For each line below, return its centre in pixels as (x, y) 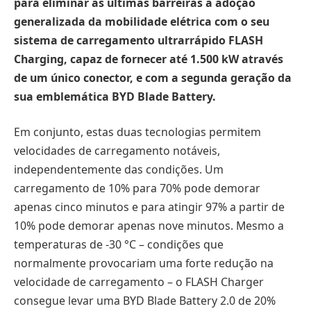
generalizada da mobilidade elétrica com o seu (142, 21)
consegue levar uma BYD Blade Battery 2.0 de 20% (145, 301)
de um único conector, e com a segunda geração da (153, 77)
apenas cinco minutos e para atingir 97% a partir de (149, 207)
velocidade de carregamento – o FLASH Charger (139, 282)
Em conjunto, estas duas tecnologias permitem (137, 132)
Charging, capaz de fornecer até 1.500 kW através (149, 59)
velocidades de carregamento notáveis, (117, 151)
